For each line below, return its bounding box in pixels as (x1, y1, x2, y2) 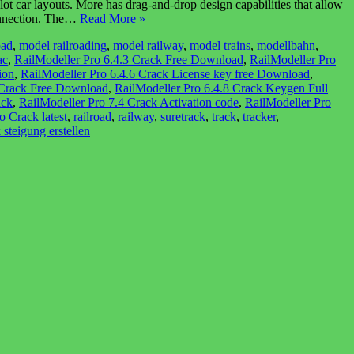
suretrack (160, 109, 205, 123)
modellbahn (257, 38, 315, 52)
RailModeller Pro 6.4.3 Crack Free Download (14, 52, 243, 66)
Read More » (80, 11, 145, 25)
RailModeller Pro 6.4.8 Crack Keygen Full (115, 81, 328, 95)
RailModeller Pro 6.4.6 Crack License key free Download (21, 66, 310, 81)
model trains (190, 38, 250, 52)
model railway (113, 38, 183, 52)
